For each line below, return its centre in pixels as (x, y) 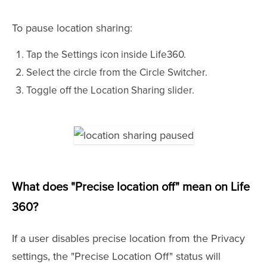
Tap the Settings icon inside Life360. (106, 55)
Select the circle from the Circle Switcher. (117, 73)
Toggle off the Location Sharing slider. (110, 91)
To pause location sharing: (72, 28)
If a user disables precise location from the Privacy (128, 239)
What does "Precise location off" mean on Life (131, 187)
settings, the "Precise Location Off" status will (116, 257)
